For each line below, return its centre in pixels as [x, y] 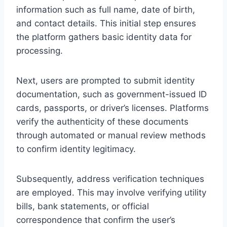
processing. [40, 50]
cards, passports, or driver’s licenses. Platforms [112, 108]
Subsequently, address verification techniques [110, 179]
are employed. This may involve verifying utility [111, 192]
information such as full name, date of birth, [106, 9]
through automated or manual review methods [111, 135]
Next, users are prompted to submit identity [105, 80]
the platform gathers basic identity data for [104, 37]
